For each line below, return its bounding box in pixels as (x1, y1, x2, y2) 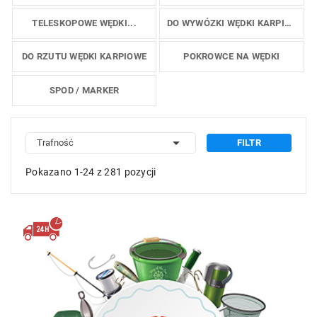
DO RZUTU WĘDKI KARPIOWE (21, 51, 147, 62)
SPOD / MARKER (49, 84, 120, 96)
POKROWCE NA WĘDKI (183, 51, 280, 62)
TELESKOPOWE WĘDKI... (32, 18, 137, 29)
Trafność (37, 137, 74, 149)
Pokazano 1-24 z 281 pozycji (25, 166, 156, 178)
